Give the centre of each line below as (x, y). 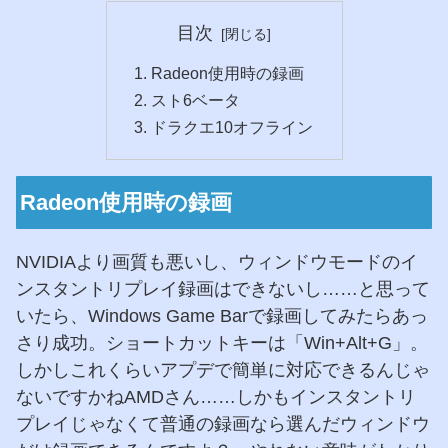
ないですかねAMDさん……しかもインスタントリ (216, 397)
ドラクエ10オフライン (231, 127)
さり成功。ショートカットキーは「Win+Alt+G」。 (222, 343)
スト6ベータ (195, 99)
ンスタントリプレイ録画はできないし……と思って (223, 289)
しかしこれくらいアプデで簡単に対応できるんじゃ (223, 370)
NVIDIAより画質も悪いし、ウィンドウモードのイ (217, 262)
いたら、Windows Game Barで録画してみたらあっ (222, 316)
